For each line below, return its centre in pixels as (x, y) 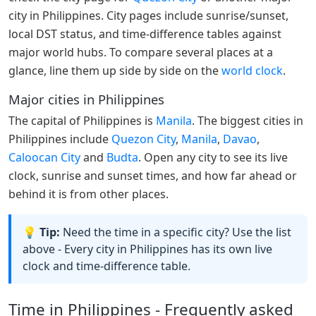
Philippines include (60, 139)
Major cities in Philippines (86, 99)
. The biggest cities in (248, 120)
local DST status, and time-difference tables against (145, 34)
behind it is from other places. (89, 194)
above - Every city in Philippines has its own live (147, 249)
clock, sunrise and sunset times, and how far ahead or (153, 175)
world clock (252, 70)
